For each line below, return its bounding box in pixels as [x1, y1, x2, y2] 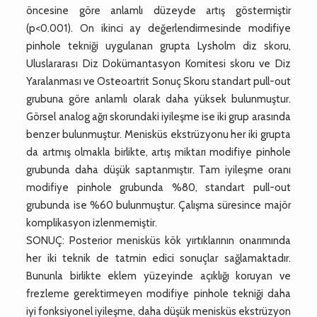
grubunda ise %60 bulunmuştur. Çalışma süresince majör [26, 198, 291, 212]
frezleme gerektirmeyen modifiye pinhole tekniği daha [26, 287, 291, 300]
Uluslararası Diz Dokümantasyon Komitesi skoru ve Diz [26, 57, 291, 70]
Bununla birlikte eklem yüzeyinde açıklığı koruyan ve [26, 269, 291, 282]
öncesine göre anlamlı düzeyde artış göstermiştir [26, 4, 291, 17]
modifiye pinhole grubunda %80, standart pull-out [26, 180, 291, 194]
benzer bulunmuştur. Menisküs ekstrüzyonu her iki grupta [26, 127, 291, 141]
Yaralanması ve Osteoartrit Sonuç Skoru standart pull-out [26, 74, 291, 88]
